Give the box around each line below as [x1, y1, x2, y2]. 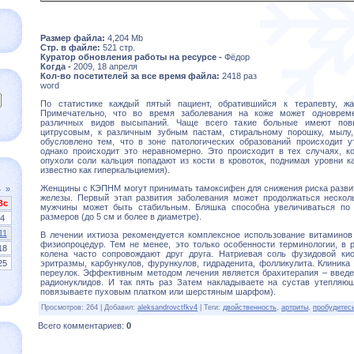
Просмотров [41, 303, 81, 311]
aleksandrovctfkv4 [137, 303, 198, 311]
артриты [281, 303, 308, 311]
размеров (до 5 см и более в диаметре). [40, 212, 201, 221]
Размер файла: [40, 33, 107, 43]
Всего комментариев [38, 321, 122, 330]
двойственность [223, 303, 277, 311]
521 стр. [103, 43, 135, 52]
